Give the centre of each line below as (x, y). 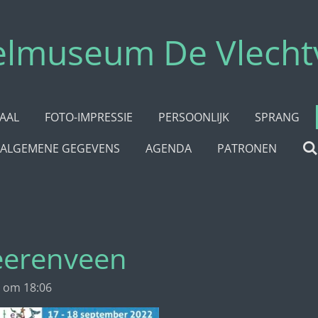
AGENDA (168, 148)
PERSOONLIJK (193, 117)
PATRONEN (247, 148)
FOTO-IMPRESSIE (88, 117)
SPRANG (277, 117)
